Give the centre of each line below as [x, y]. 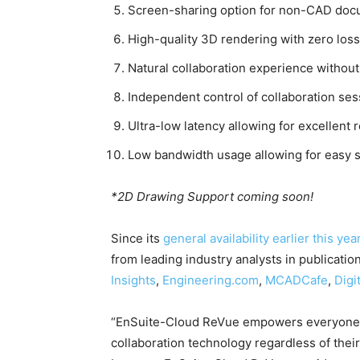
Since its [137, 239]
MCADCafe [297, 280]
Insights [133, 280]
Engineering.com [211, 280]
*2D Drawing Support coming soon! [212, 197]
